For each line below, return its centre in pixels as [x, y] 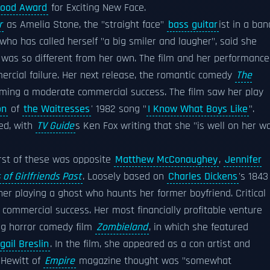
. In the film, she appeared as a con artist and [150, 244]
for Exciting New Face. [97, 8]
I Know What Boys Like [198, 109]
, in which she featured [199, 227]
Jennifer [243, 160]
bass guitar [193, 25]
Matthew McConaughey [166, 160]
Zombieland [122, 227]
